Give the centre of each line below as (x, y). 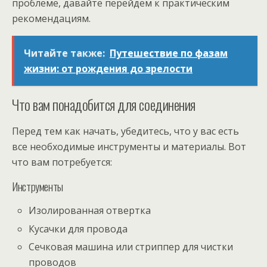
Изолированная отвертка (90, 211)
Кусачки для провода (78, 229)
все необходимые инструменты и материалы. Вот (129, 147)
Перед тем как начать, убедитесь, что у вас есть (125, 131)
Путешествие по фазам (169, 53)
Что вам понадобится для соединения (104, 105)
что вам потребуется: (62, 162)
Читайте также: (64, 53)
